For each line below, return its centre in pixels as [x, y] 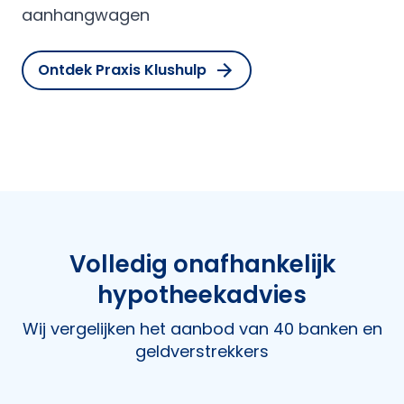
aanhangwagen [86, 15]
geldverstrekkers [202, 351]
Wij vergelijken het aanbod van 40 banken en [202, 329]
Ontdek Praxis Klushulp [122, 70]
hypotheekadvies [202, 295]
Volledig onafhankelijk [202, 264]
